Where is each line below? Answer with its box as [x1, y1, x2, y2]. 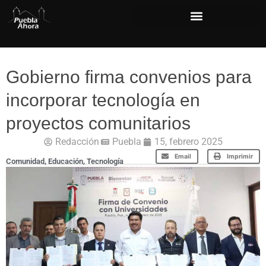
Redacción [55, 136, 99, 147]
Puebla [112, 136, 141, 147]
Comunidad [6, 156, 45, 166]
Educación [48, 156, 83, 166]
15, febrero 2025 [154, 136, 223, 147]
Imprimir [226, 152, 253, 160]
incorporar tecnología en [6, 90, 200, 110]
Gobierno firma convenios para [6, 67, 252, 87]
